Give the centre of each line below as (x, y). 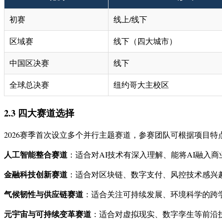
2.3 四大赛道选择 (39, 113)
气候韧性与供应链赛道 (44, 194)
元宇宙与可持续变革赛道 (48, 214)
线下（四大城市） (145, 41)
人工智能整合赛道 (36, 155)
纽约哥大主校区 (141, 85)
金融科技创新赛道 (36, 174)
